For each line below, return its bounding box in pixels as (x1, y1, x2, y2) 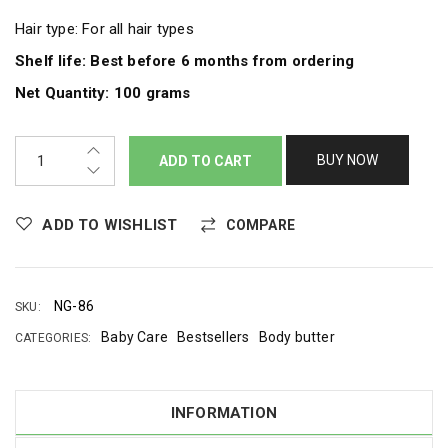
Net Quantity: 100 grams (15, 84, 191, 103)
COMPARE (225, 217, 296, 234)
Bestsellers (177, 329, 250, 346)
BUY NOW (317, 152, 379, 169)
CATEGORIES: (15, 331, 92, 346)
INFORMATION (170, 404, 278, 423)
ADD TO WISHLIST (42, 216, 178, 235)
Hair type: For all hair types (15, 20, 194, 39)
